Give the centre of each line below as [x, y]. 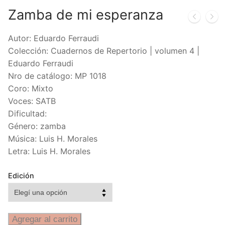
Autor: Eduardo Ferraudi [53, 38]
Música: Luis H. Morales [53, 138]
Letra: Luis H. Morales [49, 151]
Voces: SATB [32, 101]
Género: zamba [37, 126]
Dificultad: [27, 113]
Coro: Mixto [31, 88]
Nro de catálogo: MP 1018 [57, 76]
